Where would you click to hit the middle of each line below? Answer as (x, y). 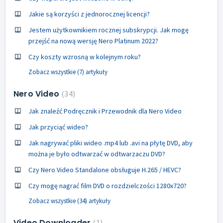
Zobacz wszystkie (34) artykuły (69, 201)
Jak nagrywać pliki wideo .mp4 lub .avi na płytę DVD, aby (111, 143)
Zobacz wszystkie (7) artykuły (68, 72)
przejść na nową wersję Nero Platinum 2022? (93, 41)
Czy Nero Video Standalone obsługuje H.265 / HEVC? (105, 169)
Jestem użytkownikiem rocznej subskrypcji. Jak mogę (109, 30)
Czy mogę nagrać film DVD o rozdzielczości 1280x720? (108, 185)
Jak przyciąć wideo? (58, 127)
